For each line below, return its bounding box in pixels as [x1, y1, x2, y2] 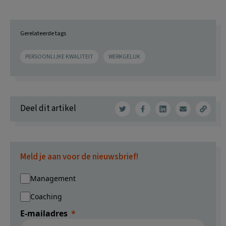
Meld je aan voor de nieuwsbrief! [20, 150, 138, 163]
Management [30, 173, 76, 183]
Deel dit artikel [20, 102, 76, 115]
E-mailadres [20, 207, 68, 219]
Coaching [30, 191, 62, 201]
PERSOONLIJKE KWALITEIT [25, 52, 93, 61]
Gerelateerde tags [20, 29, 66, 38]
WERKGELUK [108, 52, 140, 61]
